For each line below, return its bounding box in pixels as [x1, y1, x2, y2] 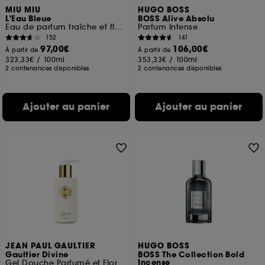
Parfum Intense [138, 22, 198, 32]
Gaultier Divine [5, 250, 69, 260]
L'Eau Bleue [5, 14, 51, 24]
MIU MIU [5, 5, 41, 15]
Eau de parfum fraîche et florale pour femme [114, 22, 122, 32]
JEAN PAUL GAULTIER [5, 241, 96, 251]
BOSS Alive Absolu [138, 14, 215, 24]
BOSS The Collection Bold [138, 250, 245, 260]
